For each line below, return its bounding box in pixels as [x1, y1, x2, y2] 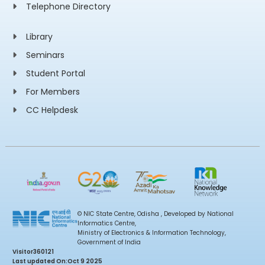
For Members [25, 86, 80, 98]
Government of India [77, 237, 141, 247]
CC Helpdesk [25, 104, 78, 116]
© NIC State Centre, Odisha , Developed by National [77, 209, 234, 218]
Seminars [25, 49, 64, 61]
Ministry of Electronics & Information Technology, [77, 228, 226, 237]
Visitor [12, 247, 33, 256]
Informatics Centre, [77, 218, 136, 228]
